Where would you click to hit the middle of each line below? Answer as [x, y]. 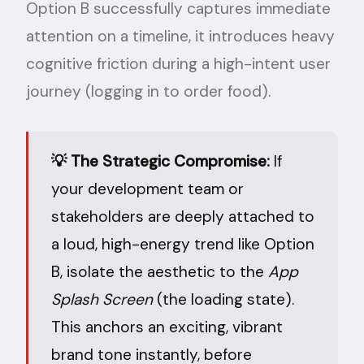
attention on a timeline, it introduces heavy [180, 36]
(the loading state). [223, 299]
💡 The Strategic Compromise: [160, 161]
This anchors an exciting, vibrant [167, 327]
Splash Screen [102, 299]
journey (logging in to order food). [148, 91]
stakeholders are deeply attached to [183, 216]
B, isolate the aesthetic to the [158, 271]
